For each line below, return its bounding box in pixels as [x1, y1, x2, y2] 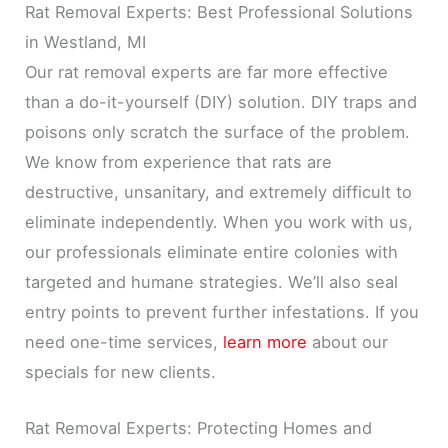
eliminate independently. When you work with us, [25, 211, 414, 232]
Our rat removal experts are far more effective [25, 61, 389, 82]
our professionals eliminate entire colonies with [25, 241, 399, 262]
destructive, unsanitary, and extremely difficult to [25, 181, 413, 202]
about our [307, 331, 389, 352]
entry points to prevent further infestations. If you [25, 301, 420, 322]
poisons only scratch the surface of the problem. [25, 121, 411, 142]
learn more [223, 331, 308, 352]
